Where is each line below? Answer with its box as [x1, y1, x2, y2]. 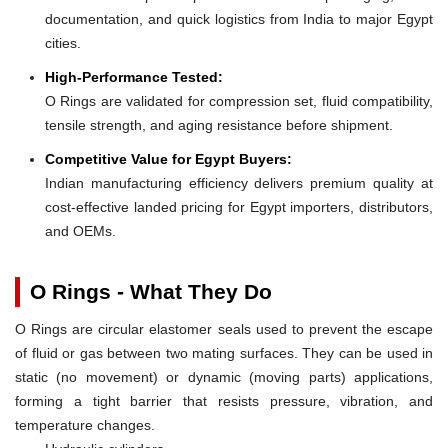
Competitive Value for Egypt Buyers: [45, 150, 292, 167]
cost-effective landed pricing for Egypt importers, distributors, [45, 198, 433, 215]
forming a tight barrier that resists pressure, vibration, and [15, 392, 433, 409]
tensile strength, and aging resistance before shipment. [45, 116, 393, 133]
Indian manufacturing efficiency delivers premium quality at [45, 174, 433, 191]
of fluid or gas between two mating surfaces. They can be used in [15, 344, 433, 361]
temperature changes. [15, 416, 155, 433]
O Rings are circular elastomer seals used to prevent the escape [15, 320, 433, 337]
